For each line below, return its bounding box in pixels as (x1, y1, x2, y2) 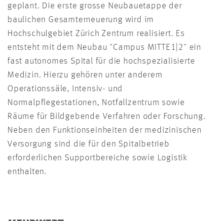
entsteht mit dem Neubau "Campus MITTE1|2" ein (7, 43, 201, 52)
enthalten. (7, 167, 49, 177)
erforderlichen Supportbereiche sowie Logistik (7, 153, 187, 163)
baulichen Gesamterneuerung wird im (7, 15, 154, 25)
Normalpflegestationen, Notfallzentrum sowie (7, 98, 185, 108)
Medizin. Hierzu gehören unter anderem (7, 71, 163, 80)
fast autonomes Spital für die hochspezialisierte (7, 57, 195, 66)
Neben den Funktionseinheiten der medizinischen (7, 126, 202, 135)
